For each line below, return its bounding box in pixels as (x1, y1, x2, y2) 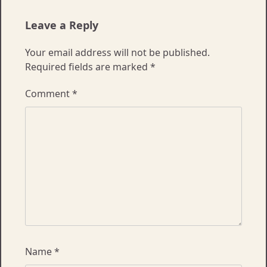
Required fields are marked (25, 60, 150, 73)
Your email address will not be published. (25, 45, 210, 59)
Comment (25, 86, 72, 100)
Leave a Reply (25, 17, 98, 32)
